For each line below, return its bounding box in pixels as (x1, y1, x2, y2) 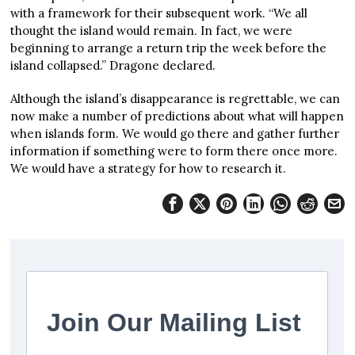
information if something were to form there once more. (10, 143, 338, 158)
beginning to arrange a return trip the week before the (10, 40, 327, 55)
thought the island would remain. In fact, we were (10, 22, 293, 38)
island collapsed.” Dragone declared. (10, 57, 219, 73)
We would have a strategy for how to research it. (10, 160, 287, 176)
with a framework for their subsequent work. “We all (10, 5, 308, 21)
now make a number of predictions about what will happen (10, 108, 345, 124)
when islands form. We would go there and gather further (10, 125, 340, 141)
